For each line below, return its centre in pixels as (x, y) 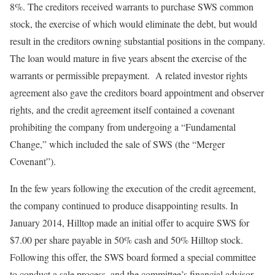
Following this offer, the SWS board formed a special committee (133, 257)
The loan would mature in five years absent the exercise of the (128, 58)
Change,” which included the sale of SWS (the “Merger (117, 144)
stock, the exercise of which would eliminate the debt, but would (134, 24)
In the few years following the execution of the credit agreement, (133, 188)
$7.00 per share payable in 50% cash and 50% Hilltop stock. (126, 240)
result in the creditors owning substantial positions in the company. (137, 41)
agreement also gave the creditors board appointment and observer (137, 92)
